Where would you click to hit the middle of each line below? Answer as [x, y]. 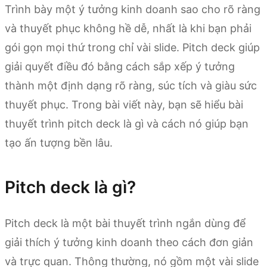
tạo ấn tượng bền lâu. [59, 143]
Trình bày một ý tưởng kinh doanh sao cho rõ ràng [133, 9]
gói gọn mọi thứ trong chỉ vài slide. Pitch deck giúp [132, 47]
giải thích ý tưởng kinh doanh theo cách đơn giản [129, 243]
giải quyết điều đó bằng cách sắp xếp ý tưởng [120, 66]
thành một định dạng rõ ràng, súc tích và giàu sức [131, 86]
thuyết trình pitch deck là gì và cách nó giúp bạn [127, 124]
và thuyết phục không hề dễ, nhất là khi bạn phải [128, 28]
